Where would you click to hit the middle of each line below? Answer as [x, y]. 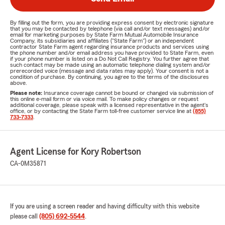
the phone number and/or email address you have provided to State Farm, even [112, 53]
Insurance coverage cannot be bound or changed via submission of [129, 93]
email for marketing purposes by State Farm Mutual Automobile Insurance [104, 35]
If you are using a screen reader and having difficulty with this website [105, 206]
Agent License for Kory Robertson [76, 152]
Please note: [27, 93]
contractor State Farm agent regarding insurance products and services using [109, 47]
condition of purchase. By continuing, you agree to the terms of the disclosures [109, 77]
